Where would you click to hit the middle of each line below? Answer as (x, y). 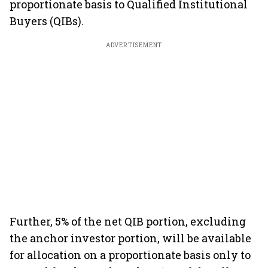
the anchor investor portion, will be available (130, 238)
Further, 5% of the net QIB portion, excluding (128, 221)
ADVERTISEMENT (134, 45)
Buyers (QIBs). (47, 21)
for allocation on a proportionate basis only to (130, 255)
